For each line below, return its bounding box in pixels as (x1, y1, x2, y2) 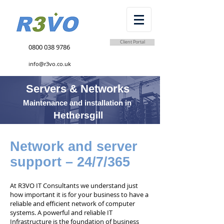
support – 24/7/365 (10, 154, 130, 169)
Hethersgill (53, 110, 103, 120)
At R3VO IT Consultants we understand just (10, 181, 138, 190)
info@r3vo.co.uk (28, 60, 71, 67)
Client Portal (119, 39, 145, 45)
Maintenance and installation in (22, 98, 131, 107)
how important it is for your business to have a (10, 190, 148, 199)
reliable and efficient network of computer (10, 199, 135, 208)
